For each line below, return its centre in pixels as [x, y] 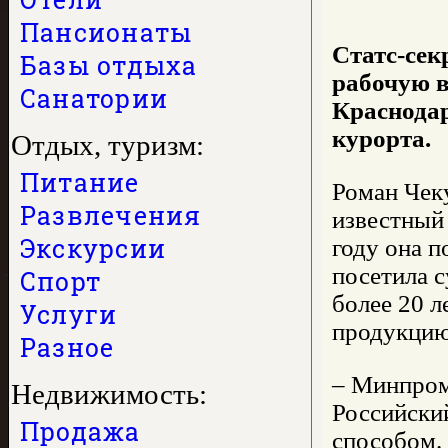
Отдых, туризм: [107, 145]
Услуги [69, 314]
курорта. [381, 139]
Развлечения [111, 215]
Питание [80, 182]
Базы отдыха [109, 65]
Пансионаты [106, 32]
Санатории [94, 98]
